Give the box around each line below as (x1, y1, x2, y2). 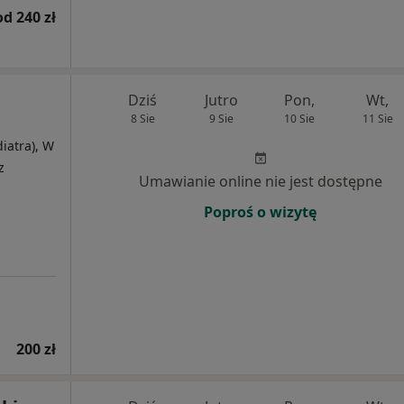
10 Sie (283, 111, 315, 127)
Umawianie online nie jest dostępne (138, 171, 382, 192)
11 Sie (362, 111, 393, 127)
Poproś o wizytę (204, 202, 317, 223)
